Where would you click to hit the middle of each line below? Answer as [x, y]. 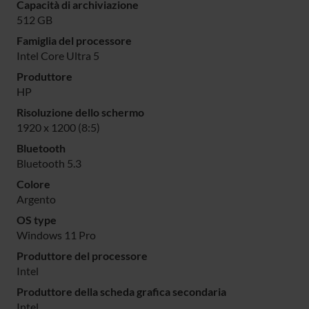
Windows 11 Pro [56, 235]
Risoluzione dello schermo [80, 112]
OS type [37, 220]
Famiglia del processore [74, 41]
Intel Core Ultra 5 [58, 56]
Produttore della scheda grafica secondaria [121, 292]
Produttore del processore [82, 256]
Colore [33, 184]
